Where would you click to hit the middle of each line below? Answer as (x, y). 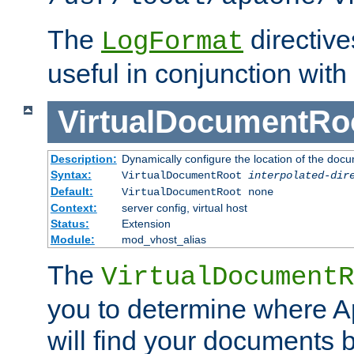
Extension (146, 223)
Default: (72, 191)
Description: (83, 158)
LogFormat (172, 42)
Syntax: (71, 174)
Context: (73, 207)
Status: (70, 223)
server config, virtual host (184, 207)
